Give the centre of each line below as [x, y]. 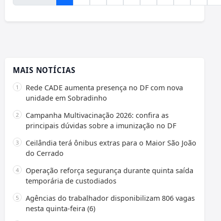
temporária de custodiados [71, 181]
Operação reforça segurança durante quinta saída [110, 171]
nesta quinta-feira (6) [60, 209]
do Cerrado [45, 153]
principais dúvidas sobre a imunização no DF [101, 126]
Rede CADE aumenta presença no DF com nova [104, 88]
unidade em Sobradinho [66, 98]
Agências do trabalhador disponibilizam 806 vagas [110, 198]
